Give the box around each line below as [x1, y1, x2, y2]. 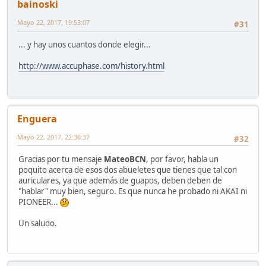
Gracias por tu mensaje [18, 154, 104, 165]
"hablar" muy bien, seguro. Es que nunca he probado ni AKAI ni [18, 186, 247, 197]
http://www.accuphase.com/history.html [18, 61, 164, 72]
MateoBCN [104, 154, 146, 165]
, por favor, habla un [146, 154, 218, 165]
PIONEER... [18, 197, 60, 208]
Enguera [17, 112, 57, 126]
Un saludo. [18, 218, 57, 229]
